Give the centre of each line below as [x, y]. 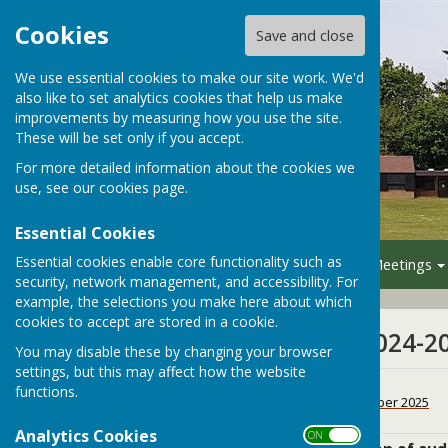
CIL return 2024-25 [301, 383]
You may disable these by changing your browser [173, 351]
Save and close [304, 36]
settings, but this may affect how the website [160, 371]
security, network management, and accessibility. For [186, 281]
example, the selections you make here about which [183, 301]
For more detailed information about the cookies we [185, 168]
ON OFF [330, 434]
